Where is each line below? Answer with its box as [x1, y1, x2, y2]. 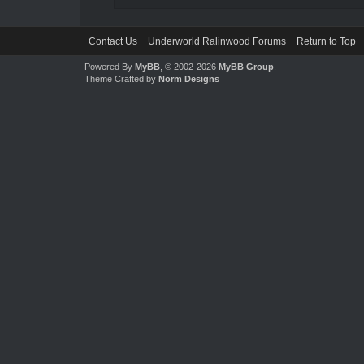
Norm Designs [158, 74, 219, 84]
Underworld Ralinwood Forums [147, 36, 286, 47]
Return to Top [296, 36, 356, 47]
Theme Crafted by [84, 74, 158, 84]
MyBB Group [218, 62, 274, 71]
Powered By [84, 62, 135, 71]
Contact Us [88, 36, 137, 47]
